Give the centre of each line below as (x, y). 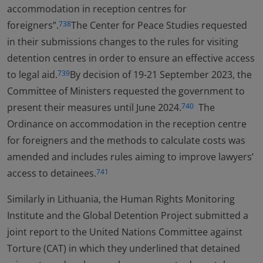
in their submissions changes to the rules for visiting (123, 42)
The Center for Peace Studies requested (159, 25)
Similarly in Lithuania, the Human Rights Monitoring (121, 199)
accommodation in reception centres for (97, 9)
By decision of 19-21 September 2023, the (161, 75)
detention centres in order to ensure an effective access (131, 58)
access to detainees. (52, 173)
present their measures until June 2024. (94, 107)
